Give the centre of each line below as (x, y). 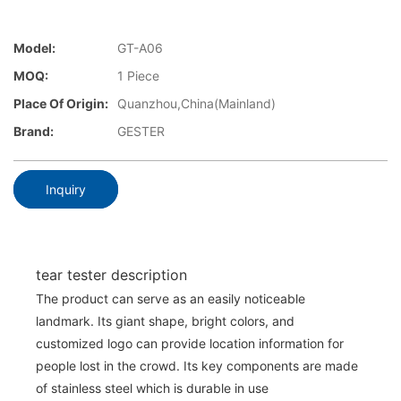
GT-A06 (140, 48)
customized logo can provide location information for (190, 343)
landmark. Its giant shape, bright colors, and (165, 320)
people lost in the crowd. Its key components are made (197, 365)
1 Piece (138, 76)
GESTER (141, 132)
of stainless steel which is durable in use (152, 388)
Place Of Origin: (61, 104)
